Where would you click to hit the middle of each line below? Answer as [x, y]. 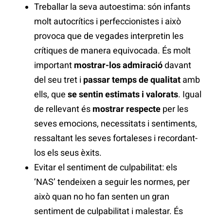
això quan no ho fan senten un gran [102, 197]
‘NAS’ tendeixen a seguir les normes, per [112, 182]
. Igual [190, 94]
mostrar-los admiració [118, 65]
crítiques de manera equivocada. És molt [112, 51]
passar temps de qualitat [132, 80]
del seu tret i [59, 80]
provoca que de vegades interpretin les [109, 36]
